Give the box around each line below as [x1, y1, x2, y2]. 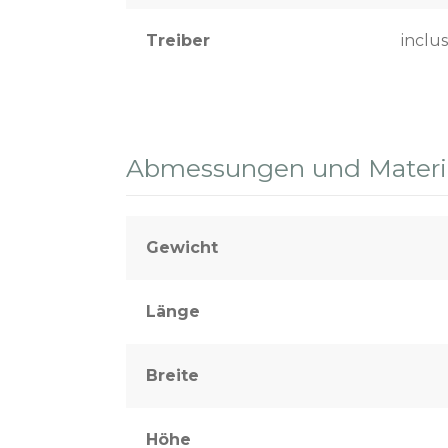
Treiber [146, 30, 210, 50]
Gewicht [146, 237, 218, 257]
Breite [146, 365, 199, 385]
